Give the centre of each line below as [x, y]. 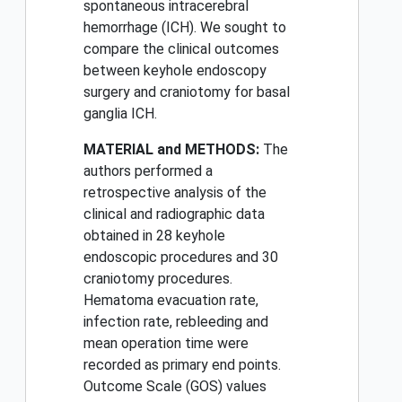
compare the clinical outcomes [181, 49]
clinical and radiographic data [174, 214]
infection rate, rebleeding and [176, 322]
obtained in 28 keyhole [154, 236]
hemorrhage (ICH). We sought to [185, 28]
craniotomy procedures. [158, 279]
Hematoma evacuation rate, [171, 301]
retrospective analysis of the [175, 193]
